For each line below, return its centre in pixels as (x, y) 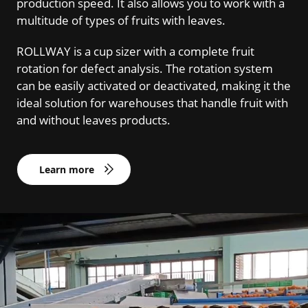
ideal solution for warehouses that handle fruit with (152, 102)
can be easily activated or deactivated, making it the (154, 85)
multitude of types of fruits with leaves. (121, 20)
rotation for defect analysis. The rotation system (145, 68)
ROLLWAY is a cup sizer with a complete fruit (135, 51)
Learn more (67, 169)
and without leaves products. (93, 120)
